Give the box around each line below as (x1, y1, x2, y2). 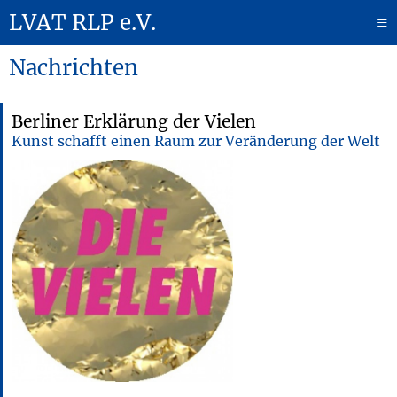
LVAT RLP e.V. (9, 9, 156, 36)
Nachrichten (9, 54, 138, 82)
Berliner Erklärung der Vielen (12, 111, 256, 132)
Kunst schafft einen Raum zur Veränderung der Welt (12, 132, 380, 150)
